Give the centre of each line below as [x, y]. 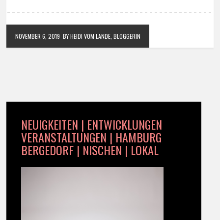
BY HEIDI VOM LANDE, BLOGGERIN [102, 36]
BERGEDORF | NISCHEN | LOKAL [90, 150]
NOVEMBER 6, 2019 [38, 36]
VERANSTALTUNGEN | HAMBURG [92, 137]
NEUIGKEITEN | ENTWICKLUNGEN [92, 124]
